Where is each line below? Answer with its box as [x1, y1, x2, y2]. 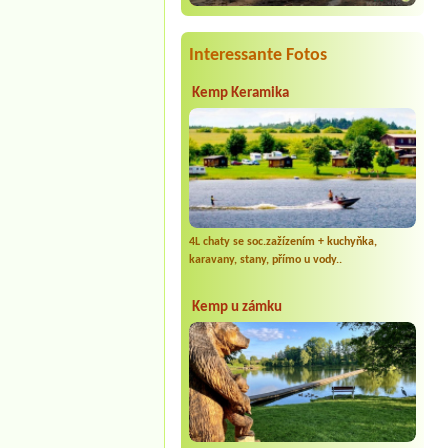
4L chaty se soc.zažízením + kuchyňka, [188, 235, 377, 248]
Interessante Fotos [188, 45, 327, 65]
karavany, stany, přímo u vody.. [188, 253, 342, 266]
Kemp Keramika [191, 85, 289, 101]
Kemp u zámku [191, 299, 282, 315]
